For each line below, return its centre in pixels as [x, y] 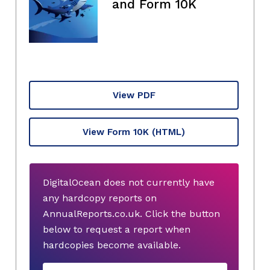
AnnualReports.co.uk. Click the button [131, 213]
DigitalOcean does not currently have [129, 182]
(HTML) [168, 132]
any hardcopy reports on [100, 198]
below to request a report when [117, 229]
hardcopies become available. [112, 245]
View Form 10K [116, 132]
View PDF [134, 95]
